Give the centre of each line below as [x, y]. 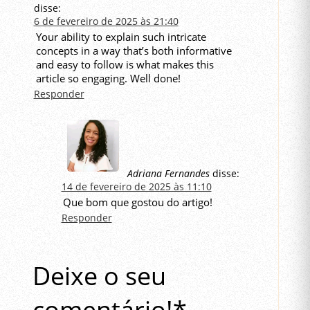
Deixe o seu [99, 275]
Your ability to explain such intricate [121, 37]
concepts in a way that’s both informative [134, 51]
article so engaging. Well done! [108, 79]
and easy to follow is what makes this [125, 65]
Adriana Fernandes [168, 174]
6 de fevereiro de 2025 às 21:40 [106, 21]
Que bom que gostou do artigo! [138, 202]
